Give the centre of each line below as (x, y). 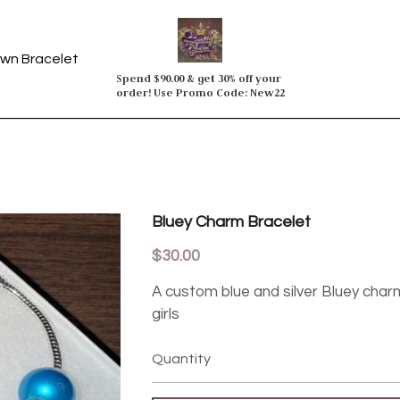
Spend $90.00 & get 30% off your (199, 78)
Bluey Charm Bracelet (232, 222)
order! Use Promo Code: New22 (200, 92)
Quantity (182, 358)
